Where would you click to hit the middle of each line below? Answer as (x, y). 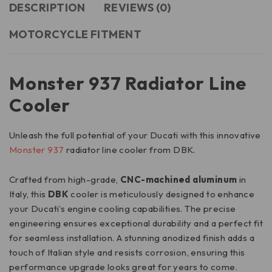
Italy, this (29, 194)
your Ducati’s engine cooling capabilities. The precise (123, 209)
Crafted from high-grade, (65, 180)
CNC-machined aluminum (179, 180)
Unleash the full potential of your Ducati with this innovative (135, 135)
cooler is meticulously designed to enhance (162, 194)
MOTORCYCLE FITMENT (76, 35)
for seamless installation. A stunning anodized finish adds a (132, 238)
